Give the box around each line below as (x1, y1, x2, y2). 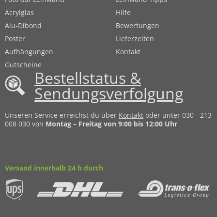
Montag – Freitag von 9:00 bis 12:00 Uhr (46, 119, 177, 128)
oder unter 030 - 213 (143, 110, 212, 120)
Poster (5, 33, 25, 43)
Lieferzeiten (116, 33, 154, 43)
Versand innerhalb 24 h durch (5, 163, 103, 172)
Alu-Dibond (5, 20, 42, 30)
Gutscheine (5, 60, 42, 69)
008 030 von (5, 119, 46, 128)
